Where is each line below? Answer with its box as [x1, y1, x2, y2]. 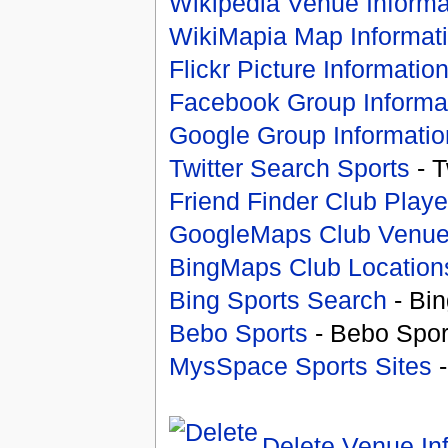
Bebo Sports [168, 318, 308, 347]
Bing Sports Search [168, 285, 387, 314]
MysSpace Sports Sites [168, 351, 432, 380]
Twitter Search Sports [168, 153, 410, 182]
